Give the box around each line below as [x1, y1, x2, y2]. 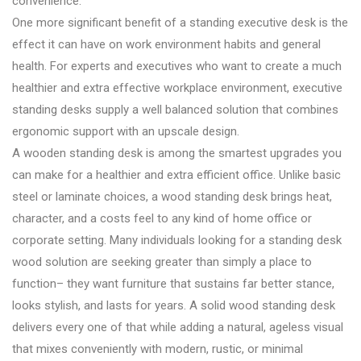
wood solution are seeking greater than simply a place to [12, 255, 312, 270]
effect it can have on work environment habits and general [12, 37, 321, 52]
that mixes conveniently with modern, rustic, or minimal [12, 342, 303, 357]
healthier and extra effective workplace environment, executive [12, 81, 342, 96]
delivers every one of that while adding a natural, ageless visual [12, 320, 343, 335]
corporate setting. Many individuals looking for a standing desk [12, 233, 342, 248]
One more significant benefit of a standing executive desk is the [12, 15, 348, 31]
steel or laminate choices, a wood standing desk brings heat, [12, 189, 332, 205]
